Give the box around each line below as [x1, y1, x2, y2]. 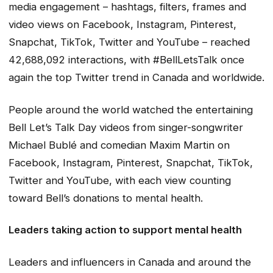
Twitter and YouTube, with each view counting [9, 174, 231, 186]
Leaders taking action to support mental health [9, 224, 242, 236]
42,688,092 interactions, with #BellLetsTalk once [9, 54, 244, 66]
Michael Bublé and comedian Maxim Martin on [9, 138, 230, 151]
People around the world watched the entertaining [9, 103, 253, 116]
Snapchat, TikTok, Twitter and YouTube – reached [9, 36, 250, 49]
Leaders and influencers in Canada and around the [9, 255, 251, 268]
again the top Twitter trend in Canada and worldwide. [9, 71, 264, 84]
